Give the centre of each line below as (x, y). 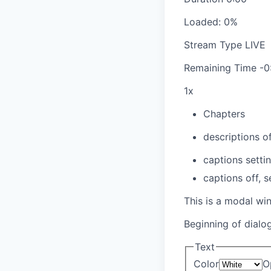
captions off (231, 178)
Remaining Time (222, 68)
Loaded (201, 22)
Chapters (224, 114)
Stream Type (214, 45)
